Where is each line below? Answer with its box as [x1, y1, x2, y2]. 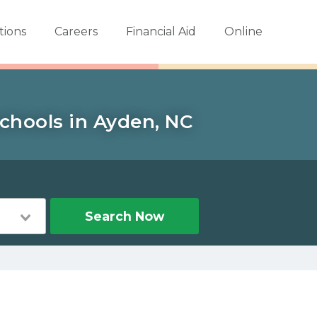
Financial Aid [125, 25, 196, 38]
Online [224, 25, 263, 38]
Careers [54, 25, 98, 38]
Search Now [84, 209, 164, 224]
